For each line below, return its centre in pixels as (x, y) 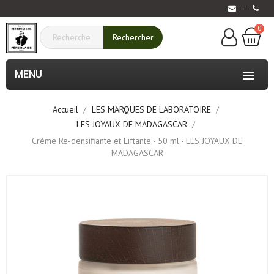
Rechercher (133, 37)
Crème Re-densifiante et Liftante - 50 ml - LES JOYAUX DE (137, 140)
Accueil (65, 109)
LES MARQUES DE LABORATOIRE (151, 109)
